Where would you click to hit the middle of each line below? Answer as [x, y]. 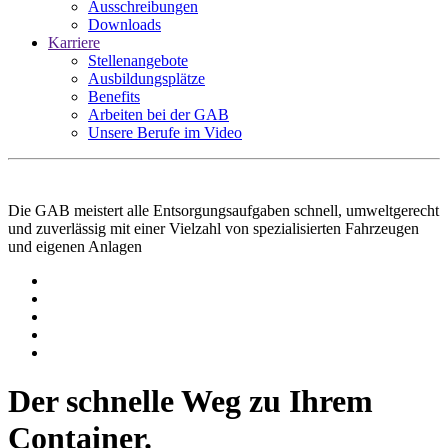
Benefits [114, 96]
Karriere [74, 42]
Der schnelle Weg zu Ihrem [190, 401]
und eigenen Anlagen [75, 246]
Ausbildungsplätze [146, 78]
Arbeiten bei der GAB [158, 114]
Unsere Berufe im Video [165, 132]
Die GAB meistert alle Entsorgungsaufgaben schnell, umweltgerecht [223, 210]
